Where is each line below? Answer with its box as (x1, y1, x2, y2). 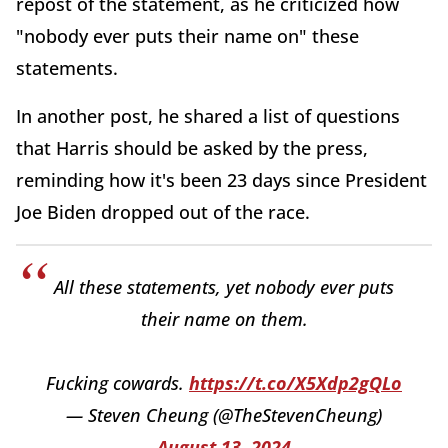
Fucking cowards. (46, 371, 189, 396)
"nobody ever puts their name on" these (16, 24, 359, 49)
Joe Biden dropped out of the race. (16, 200, 310, 225)
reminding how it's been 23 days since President (16, 168, 427, 193)
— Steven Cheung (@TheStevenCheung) (66, 403, 382, 428)
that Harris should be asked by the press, (16, 136, 368, 161)
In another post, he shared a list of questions (16, 104, 400, 129)
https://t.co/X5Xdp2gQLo (189, 371, 402, 396)
